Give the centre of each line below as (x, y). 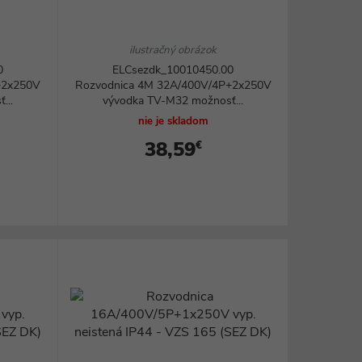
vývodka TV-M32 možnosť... (173, 101)
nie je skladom (173, 121)
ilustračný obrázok (173, 50)
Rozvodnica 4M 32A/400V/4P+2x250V (173, 85)
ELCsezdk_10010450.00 (173, 70)
